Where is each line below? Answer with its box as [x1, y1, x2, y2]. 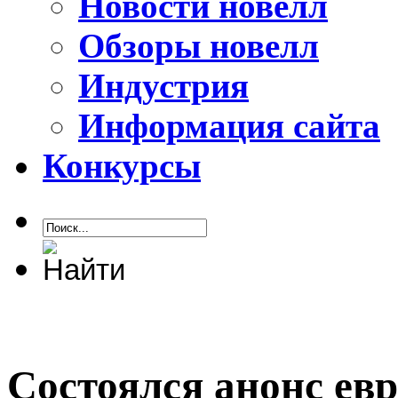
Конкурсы [43, 147, 201, 186]
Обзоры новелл [78, 27, 319, 66]
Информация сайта [78, 107, 380, 146]
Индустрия [78, 67, 249, 106]
